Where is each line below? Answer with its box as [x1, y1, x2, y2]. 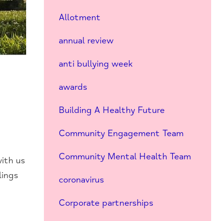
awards [58, 81, 87, 92]
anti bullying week [58, 58, 133, 69]
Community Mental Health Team [58, 151, 191, 162]
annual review [58, 35, 113, 46]
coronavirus [58, 174, 104, 185]
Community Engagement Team [58, 128, 184, 139]
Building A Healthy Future [58, 105, 165, 115]
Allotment [58, 12, 101, 23]
